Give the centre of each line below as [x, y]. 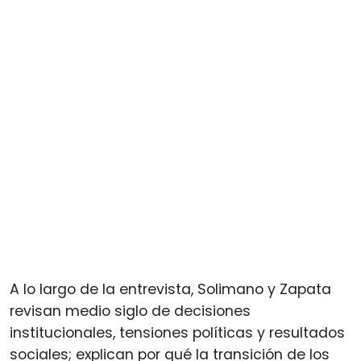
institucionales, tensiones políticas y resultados [177, 332]
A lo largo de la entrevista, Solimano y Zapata [170, 289]
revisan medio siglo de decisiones [130, 311]
